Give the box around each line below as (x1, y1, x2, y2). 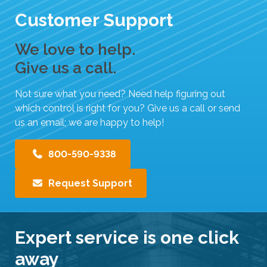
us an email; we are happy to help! (15, 117, 164, 129)
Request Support (46, 178, 132, 190)
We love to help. (15, 41, 136, 59)
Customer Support (15, 10, 173, 31)
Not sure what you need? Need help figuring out (15, 88, 225, 100)
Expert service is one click (15, 227, 239, 249)
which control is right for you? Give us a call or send (15, 103, 240, 114)
